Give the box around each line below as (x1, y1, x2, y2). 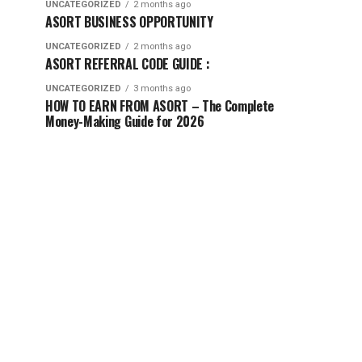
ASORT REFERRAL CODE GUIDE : (45, 54, 210, 74)
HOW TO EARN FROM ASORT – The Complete (45, 96, 275, 116)
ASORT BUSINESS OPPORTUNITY (45, 12, 213, 32)
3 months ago (133, 83, 191, 94)
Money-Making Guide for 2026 (45, 112, 204, 131)
